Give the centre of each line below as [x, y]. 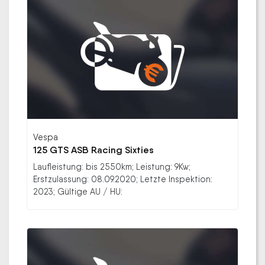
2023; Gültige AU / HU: [78, 192]
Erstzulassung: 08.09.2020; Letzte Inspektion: [123, 179]
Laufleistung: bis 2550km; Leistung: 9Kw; [112, 167]
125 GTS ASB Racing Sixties [93, 150]
